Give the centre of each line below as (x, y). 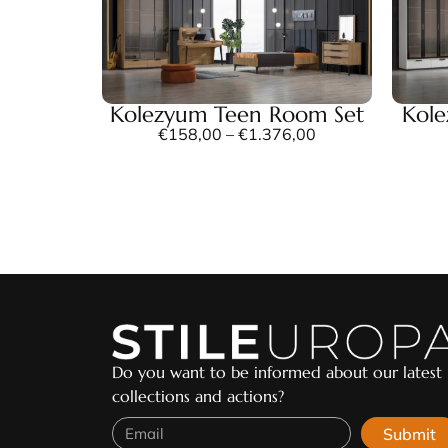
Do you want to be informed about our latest (277, 372)
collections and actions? (198, 396)
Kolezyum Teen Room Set (237, 114)
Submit (410, 433)
